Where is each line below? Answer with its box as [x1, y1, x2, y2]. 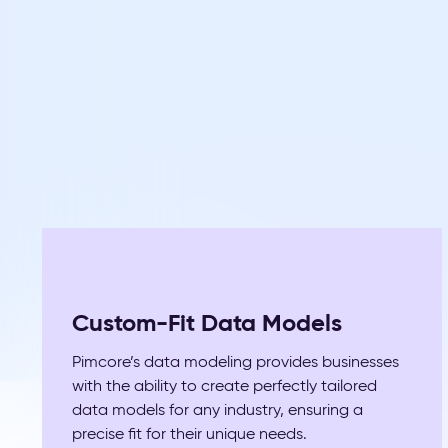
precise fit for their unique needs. [72, 424, 307, 443]
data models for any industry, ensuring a [72, 400, 363, 419]
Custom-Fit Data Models [72, 308, 342, 338]
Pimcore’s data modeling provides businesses [72, 352, 399, 371]
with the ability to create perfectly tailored [72, 376, 377, 395]
